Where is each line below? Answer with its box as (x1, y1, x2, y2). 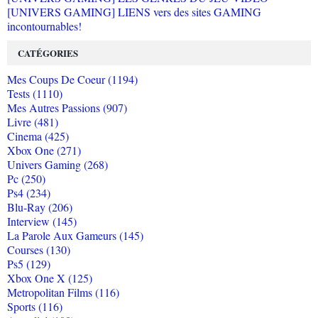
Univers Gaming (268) (7, 157, 108, 172)
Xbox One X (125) (7, 270, 92, 286)
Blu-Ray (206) (7, 199, 72, 215)
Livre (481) (7, 114, 58, 130)
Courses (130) (7, 242, 70, 258)
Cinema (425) (7, 128, 69, 144)
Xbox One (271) (7, 143, 81, 158)
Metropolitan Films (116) (7, 285, 119, 300)
